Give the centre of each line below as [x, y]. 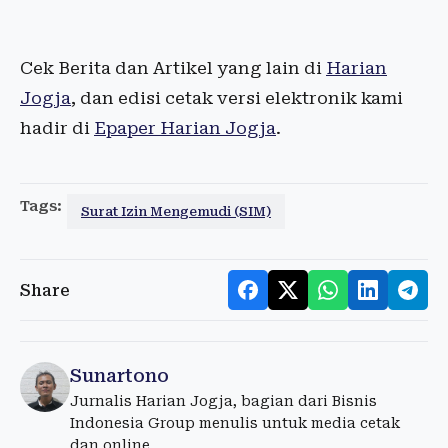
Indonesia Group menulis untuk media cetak [235, 423]
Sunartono [119, 376]
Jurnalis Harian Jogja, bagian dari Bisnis [223, 401]
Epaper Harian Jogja [185, 128]
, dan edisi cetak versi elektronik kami [237, 98]
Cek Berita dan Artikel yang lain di [173, 68]
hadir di [57, 128]
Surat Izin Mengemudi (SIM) [176, 212]
